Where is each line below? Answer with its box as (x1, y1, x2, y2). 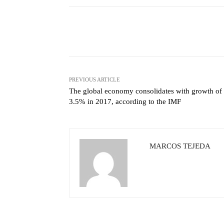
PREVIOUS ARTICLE (69, 76, 120, 83)
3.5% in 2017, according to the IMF (69, 97, 181, 106)
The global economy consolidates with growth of (69, 87, 222, 95)
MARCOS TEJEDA (149, 142, 210, 150)
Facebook (152, 27, 179, 35)
